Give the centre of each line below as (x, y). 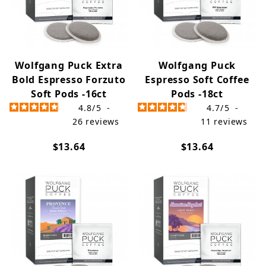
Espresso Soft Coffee (197, 80)
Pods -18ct (197, 94)
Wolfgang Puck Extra (69, 65)
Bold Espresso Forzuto (69, 80)
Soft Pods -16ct (69, 94)
